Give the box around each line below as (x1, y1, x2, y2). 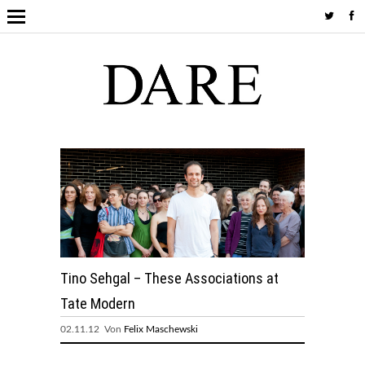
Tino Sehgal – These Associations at (60, 269, 279, 287)
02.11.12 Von (60, 323, 124, 334)
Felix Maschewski (124, 323, 198, 334)
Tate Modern (60, 294, 135, 312)
